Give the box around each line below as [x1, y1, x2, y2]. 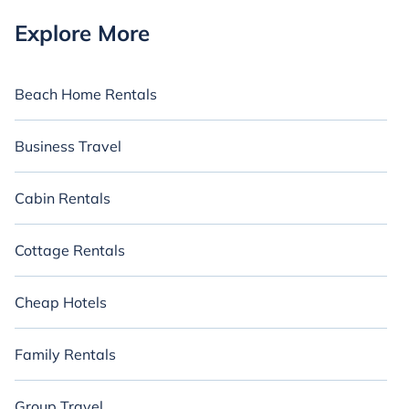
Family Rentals [15, 345, 116, 363]
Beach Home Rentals [15, 85, 157, 103]
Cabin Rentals [15, 189, 110, 207]
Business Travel [15, 137, 121, 155]
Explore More [15, 19, 150, 47]
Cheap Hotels [15, 293, 107, 311]
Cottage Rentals [15, 241, 125, 259]
